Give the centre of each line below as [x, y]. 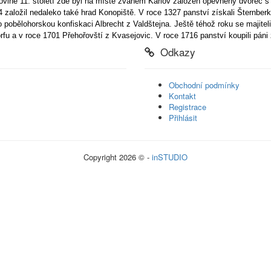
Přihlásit [183, 118]
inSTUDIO [170, 157]
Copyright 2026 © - [118, 157]
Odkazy [175, 52]
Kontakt [182, 96]
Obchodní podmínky [204, 85]
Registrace [188, 107]
